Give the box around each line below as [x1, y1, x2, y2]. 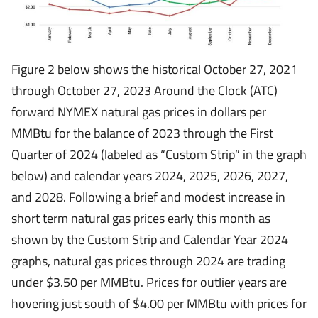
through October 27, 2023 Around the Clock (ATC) [11, 81, 278, 100]
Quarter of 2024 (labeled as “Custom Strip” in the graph [11, 145, 307, 164]
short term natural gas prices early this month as [11, 209, 270, 228]
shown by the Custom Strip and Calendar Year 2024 [11, 230, 288, 249]
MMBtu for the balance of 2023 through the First [11, 124, 273, 143]
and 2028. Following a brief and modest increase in [11, 187, 285, 207]
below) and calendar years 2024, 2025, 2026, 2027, [11, 166, 288, 185]
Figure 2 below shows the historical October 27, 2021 [11, 60, 297, 79]
